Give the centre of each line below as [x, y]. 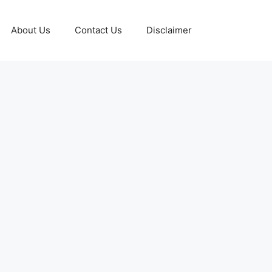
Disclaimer [169, 30]
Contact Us [98, 30]
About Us [31, 30]
